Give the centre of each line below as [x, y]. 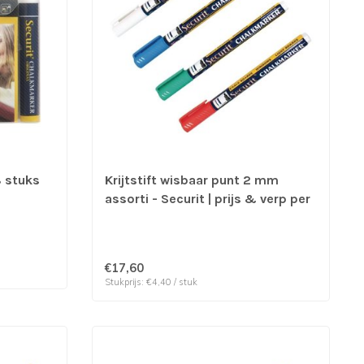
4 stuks [128, 217]
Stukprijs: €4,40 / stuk [152, 282]
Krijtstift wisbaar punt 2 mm [192, 180]
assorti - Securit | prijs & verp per [208, 198]
